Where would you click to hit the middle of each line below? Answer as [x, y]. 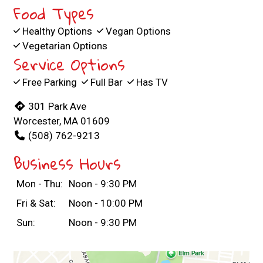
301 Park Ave [58, 106]
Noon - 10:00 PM [105, 203]
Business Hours [67, 163]
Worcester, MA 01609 [62, 121]
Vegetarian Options [64, 45]
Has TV [151, 82]
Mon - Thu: [39, 183]
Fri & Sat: [36, 203]
